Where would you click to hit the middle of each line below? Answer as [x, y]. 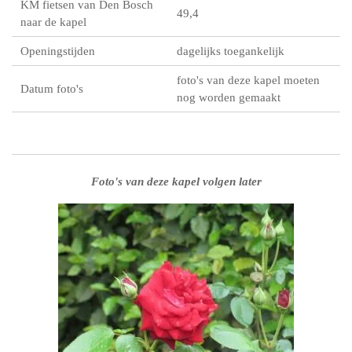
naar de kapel [54, 22]
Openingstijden [58, 51]
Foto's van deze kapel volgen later [176, 181]
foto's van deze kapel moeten [248, 80]
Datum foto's [52, 89]
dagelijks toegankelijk [230, 51]
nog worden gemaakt [228, 97]
